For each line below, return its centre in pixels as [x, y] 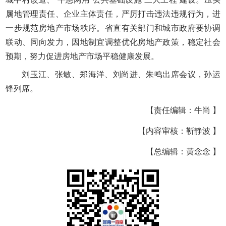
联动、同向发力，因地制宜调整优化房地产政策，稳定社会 [113, 42]
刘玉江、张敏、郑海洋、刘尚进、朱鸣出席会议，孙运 [121, 75]
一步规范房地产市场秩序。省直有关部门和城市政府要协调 [113, 28]
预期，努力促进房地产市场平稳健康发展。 [82, 56]
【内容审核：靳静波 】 [179, 131]
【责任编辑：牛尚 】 [183, 110]
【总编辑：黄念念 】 [183, 152]
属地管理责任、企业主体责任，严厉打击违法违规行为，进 [113, 14]
